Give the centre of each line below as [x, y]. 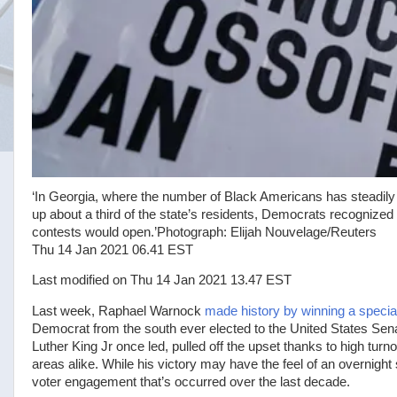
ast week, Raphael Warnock [122, 311]
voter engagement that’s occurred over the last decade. [191, 382]
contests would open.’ [94, 232]
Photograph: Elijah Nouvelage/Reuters [267, 232]
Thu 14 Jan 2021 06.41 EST [113, 249]
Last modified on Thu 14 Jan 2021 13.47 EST [162, 280]
